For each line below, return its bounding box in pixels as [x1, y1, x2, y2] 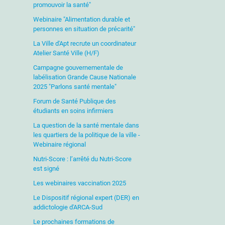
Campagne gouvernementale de [33, 64, 123, 71]
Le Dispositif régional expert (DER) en [33, 194, 139, 201]
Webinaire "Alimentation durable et [33, 16, 130, 23]
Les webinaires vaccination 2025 [33, 179, 126, 187]
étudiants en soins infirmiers [33, 107, 114, 115]
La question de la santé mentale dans [33, 122, 139, 129]
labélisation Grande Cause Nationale [33, 73, 136, 81]
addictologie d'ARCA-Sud [33, 203, 102, 211]
